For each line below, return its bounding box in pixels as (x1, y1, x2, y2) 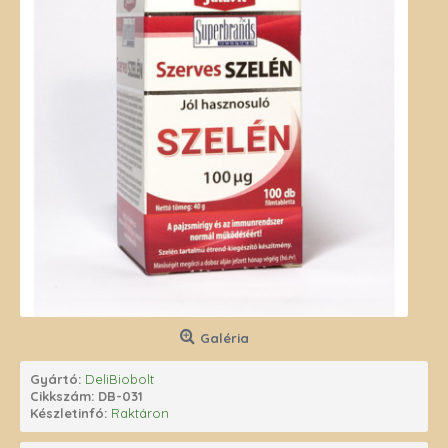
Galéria (199, 330, 249, 346)
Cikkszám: (30, 388, 98, 404)
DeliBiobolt (85, 371, 154, 387)
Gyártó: (30, 371, 85, 387)
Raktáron (111, 405, 169, 421)
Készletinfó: (30, 405, 111, 421)
